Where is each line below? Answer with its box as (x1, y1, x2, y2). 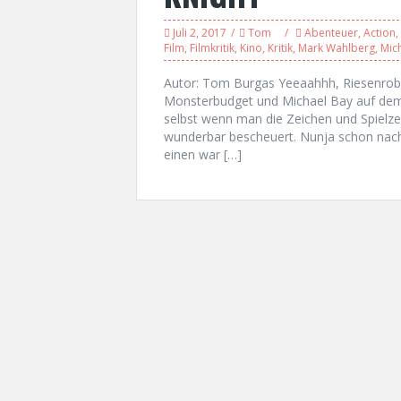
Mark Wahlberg (298, 40, 375, 55)
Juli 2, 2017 (173, 25, 226, 40)
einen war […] (164, 146, 242, 163)
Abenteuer (304, 25, 358, 40)
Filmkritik (190, 40, 235, 55)
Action (363, 25, 396, 40)
